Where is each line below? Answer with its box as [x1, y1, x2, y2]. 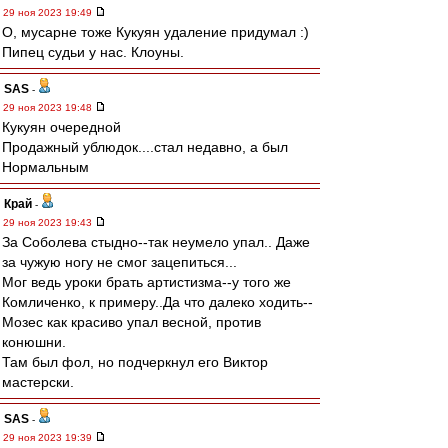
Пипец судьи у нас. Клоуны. [2, 44, 184, 60]
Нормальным [2, 159, 89, 175]
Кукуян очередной [2, 119, 121, 135]
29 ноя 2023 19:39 [3, 432, 95, 443]
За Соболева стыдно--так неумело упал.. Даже [2, 234, 310, 250]
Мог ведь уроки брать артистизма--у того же [2, 274, 291, 290]
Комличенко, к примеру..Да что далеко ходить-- [2, 294, 313, 310]
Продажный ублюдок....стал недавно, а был [2, 139, 288, 155]
